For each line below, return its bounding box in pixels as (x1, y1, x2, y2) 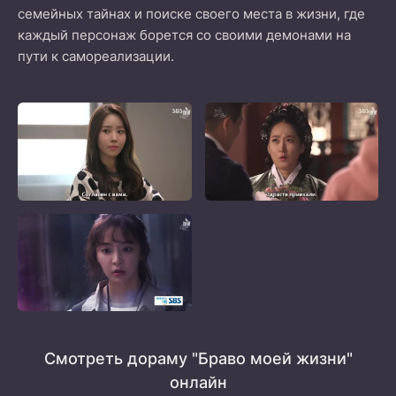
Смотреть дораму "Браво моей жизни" (43, 349, 353, 369)
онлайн (169, 373, 227, 392)
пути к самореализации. (18, 48, 174, 65)
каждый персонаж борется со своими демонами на (18, 27, 351, 43)
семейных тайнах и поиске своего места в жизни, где (18, 5, 365, 22)
